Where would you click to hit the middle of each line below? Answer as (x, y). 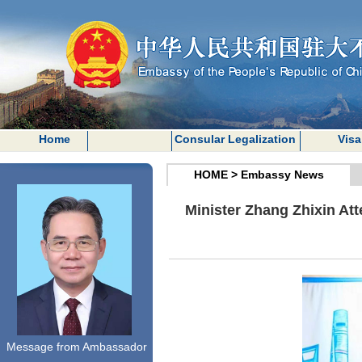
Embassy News (282, 175)
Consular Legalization (235, 139)
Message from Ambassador (76, 347)
